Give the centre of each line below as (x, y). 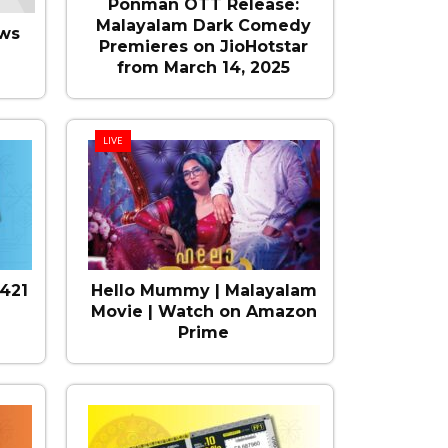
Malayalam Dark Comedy (204, 25)
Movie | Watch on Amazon (203, 311)
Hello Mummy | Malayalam (203, 290)
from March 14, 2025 (204, 67)
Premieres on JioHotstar (204, 46)
